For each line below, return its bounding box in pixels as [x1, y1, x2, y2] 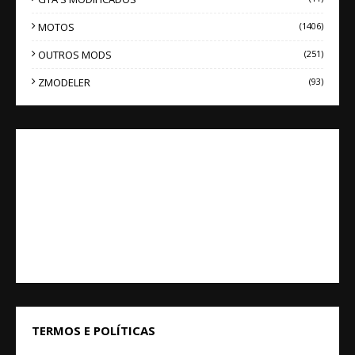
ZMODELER [38, 75, 90, 90]
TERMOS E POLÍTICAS [32, 323, 155, 338]
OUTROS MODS [38, 48, 112, 62]
